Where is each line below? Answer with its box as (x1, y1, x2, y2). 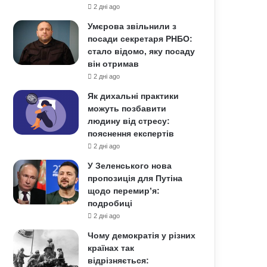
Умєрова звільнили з (88, 21, 177, 31)
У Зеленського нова (88, 161, 172, 170)
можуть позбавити (88, 104, 167, 113)
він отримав (88, 59, 139, 69)
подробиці (88, 198, 133, 208)
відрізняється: (88, 256, 150, 265)
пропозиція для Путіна (88, 173, 183, 183)
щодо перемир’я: (88, 186, 160, 195)
